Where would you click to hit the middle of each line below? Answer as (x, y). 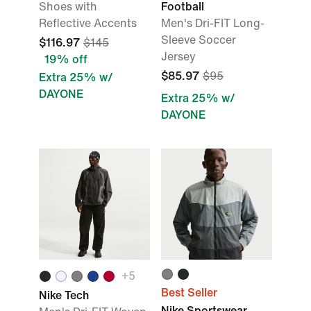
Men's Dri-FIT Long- (213, 23)
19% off (66, 59)
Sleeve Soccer (199, 40)
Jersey (178, 57)
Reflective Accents (88, 23)
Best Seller (189, 293)
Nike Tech (64, 295)
